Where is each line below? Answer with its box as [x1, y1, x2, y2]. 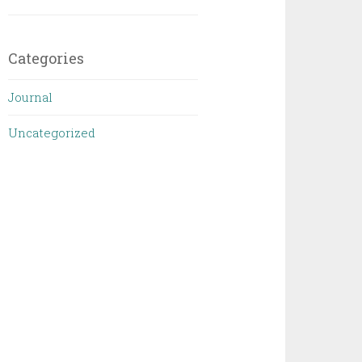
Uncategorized [8, 124, 96, 141]
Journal [8, 89, 53, 105]
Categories [8, 48, 85, 68]
